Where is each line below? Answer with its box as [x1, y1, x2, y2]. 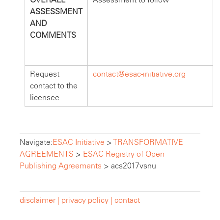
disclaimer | [20, 195, 61, 205]
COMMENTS [30, 30, 76, 40]
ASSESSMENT [30, 6, 82, 16]
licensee [30, 92, 59, 102]
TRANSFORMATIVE [113, 137, 183, 147]
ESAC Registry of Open [83, 149, 165, 159]
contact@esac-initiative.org [93, 69, 186, 79]
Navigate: [20, 137, 53, 147]
